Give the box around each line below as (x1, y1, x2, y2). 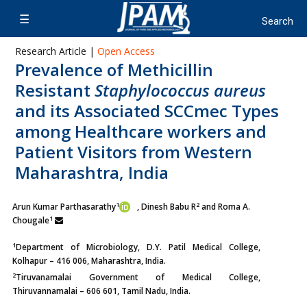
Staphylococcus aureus (95, 79, 266, 101)
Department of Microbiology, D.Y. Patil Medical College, (16, 241, 260, 253)
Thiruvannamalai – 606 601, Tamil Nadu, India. (12, 285, 191, 297)
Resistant (15, 79, 95, 101)
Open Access (97, 45, 155, 58)
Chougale (12, 214, 49, 226)
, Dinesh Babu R (137, 201, 196, 212)
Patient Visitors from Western (15, 140, 252, 163)
